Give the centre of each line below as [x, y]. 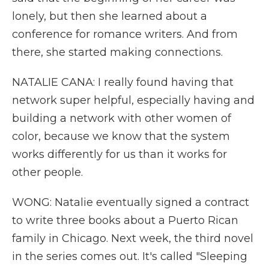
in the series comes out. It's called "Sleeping [130, 256]
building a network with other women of [122, 118]
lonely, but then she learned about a [110, 16]
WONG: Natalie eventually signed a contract [131, 202]
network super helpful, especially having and [133, 100]
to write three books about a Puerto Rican [125, 220]
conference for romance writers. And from [125, 34]
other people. [47, 172]
